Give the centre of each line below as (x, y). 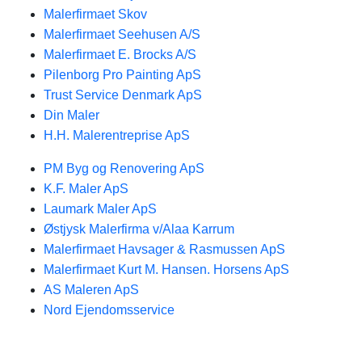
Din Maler (72, 115)
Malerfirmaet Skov (95, 14)
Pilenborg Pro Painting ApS (122, 75)
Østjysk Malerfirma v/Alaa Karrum (139, 229)
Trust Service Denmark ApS (123, 95)
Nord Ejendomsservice (109, 310)
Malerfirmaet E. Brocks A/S (120, 55)
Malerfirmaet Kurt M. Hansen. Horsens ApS (166, 269)
